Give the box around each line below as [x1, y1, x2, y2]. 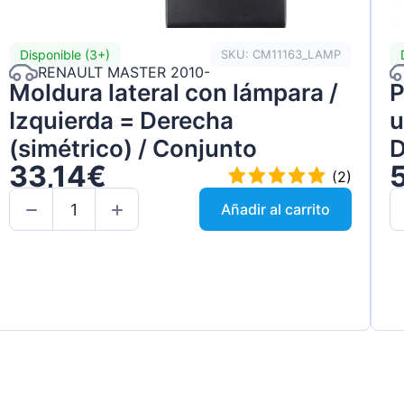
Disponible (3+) [20, 47, 111, 63]
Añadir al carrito [220, 200, 330, 219]
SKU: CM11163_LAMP [220, 47, 341, 62]
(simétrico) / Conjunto [9, 133, 258, 162]
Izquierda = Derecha [9, 106, 234, 134]
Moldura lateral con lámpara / [9, 78, 339, 106]
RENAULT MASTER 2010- [38, 63, 211, 82]
